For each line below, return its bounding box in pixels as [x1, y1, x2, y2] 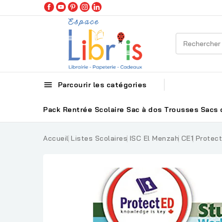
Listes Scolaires [71, 133, 127, 143]
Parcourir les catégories [55, 80, 147, 89]
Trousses [164, 105, 198, 114]
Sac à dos [126, 105, 162, 114]
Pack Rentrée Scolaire [43, 105, 124, 114]
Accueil [43, 133, 69, 143]
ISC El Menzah [129, 133, 179, 143]
